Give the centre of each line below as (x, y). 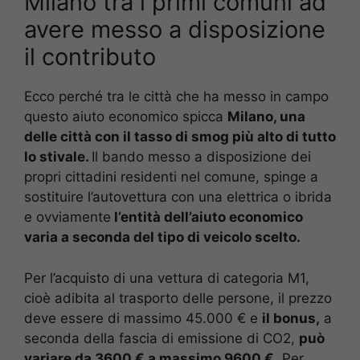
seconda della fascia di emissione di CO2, (162, 338)
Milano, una (266, 117)
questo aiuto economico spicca (126, 117)
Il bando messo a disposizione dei (201, 157)
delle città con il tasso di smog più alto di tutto (180, 137)
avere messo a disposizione (175, 30)
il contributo (90, 57)
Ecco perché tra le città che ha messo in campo (176, 97)
